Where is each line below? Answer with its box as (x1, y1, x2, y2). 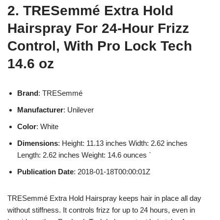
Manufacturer (17, 105, 63, 114)
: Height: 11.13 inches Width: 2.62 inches (58, 138, 188, 147)
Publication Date (17, 167, 74, 176)
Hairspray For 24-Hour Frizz (7, 20, 189, 36)
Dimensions (17, 138, 58, 147)
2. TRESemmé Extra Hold (7, 2, 173, 18)
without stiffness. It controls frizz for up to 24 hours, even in (7, 205, 195, 214)
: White (36, 122, 58, 131)
